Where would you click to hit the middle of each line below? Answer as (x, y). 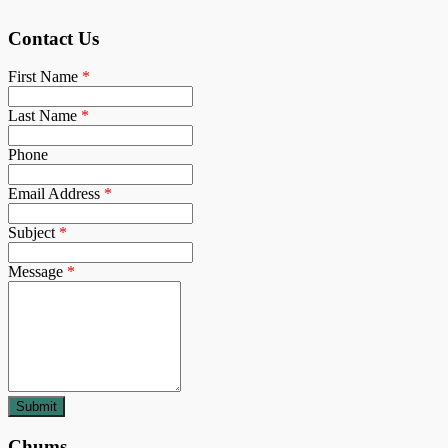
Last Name (44, 116)
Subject (33, 233)
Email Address (56, 194)
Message (37, 272)
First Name (45, 77)
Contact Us (53, 38)
